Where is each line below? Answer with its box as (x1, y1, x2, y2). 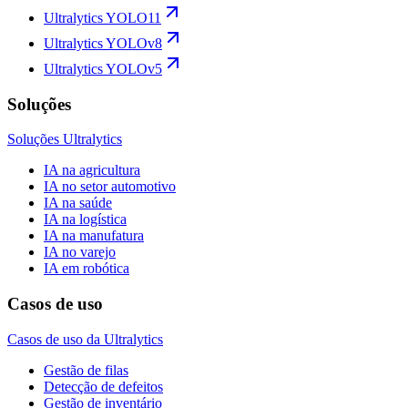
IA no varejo (44, 244, 116, 260)
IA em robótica (44, 260, 129, 277)
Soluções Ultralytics (7, 131, 122, 148)
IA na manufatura (44, 228, 144, 244)
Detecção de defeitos (44, 378, 163, 394)
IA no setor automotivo (44, 178, 176, 195)
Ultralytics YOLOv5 (44, 60, 162, 76)
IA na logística (44, 211, 127, 228)
